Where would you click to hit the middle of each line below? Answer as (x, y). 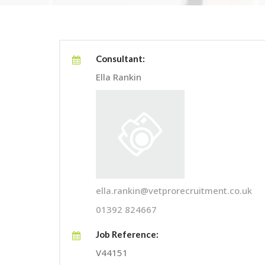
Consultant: (120, 59)
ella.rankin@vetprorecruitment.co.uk (174, 191)
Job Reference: (127, 234)
